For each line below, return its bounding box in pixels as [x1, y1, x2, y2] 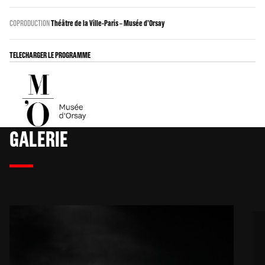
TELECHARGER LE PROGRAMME [9, 50, 91, 60]
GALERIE [9, 127, 68, 151]
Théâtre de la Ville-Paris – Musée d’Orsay [51, 18, 164, 28]
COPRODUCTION [9, 18, 51, 28]
